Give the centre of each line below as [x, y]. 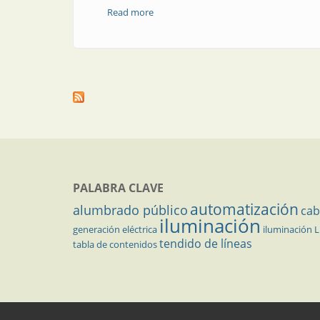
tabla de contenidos [115, 244]
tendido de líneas [206, 244]
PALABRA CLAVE [118, 188]
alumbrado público [130, 210]
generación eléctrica [115, 229]
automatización [244, 209]
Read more [130, 12]
